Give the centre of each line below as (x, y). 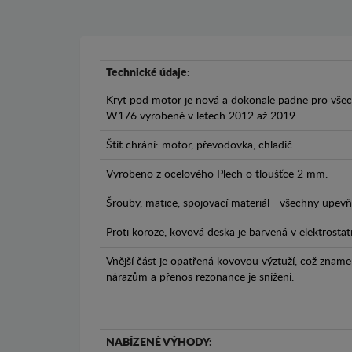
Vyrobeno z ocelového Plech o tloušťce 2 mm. (217, 175)
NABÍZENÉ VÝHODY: (159, 343)
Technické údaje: (148, 73)
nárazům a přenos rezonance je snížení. (200, 278)
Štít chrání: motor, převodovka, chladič (199, 146)
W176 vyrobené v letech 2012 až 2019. (202, 117)
